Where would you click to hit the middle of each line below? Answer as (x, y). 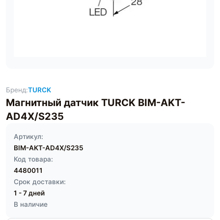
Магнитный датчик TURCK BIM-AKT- (96, 103)
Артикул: (28, 137)
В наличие (31, 204)
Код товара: (33, 159)
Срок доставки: (40, 182)
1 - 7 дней (29, 193)
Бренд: (17, 90)
